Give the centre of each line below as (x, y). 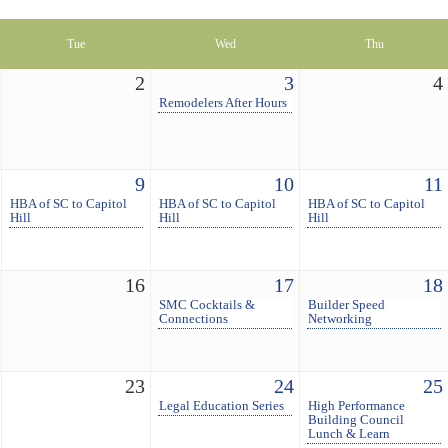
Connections (194, 319)
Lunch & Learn (349, 434)
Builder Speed (347, 305)
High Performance (357, 406)
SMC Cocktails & (207, 305)
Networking (340, 319)
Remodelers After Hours (223, 103)
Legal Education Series (222, 406)
